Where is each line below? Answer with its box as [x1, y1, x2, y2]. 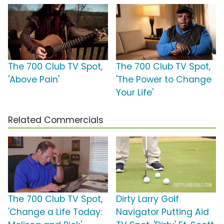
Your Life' [116, 86, 153, 99]
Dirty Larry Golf [116, 193, 179, 205]
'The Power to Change [116, 73, 211, 86]
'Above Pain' [8, 73, 59, 86]
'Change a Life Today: [8, 206, 102, 218]
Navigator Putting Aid [116, 206, 209, 218]
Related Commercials [8, 114, 103, 126]
